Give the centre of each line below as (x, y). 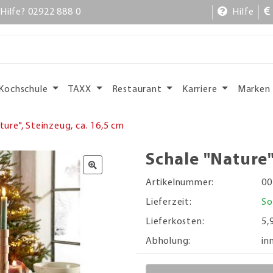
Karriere (201, 89)
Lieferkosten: (175, 222)
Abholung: (168, 241)
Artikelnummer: (180, 183)
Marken (254, 89)
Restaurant (138, 89)
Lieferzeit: (169, 202)
